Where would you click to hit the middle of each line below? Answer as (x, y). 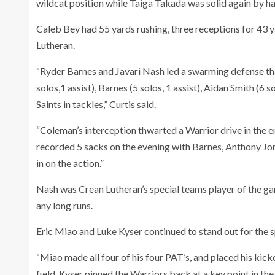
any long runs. (64, 205)
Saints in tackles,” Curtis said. (96, 104)
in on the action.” (70, 163)
